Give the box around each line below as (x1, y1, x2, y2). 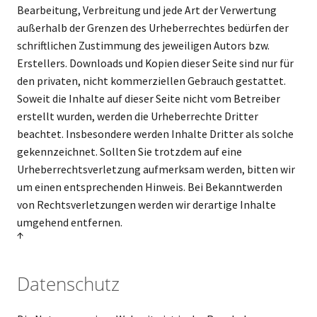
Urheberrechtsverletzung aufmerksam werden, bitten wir (16, 162, 295, 176)
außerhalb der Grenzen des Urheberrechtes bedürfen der (16, 21, 289, 35)
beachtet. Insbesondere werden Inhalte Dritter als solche (16, 127, 294, 141)
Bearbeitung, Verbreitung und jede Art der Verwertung (16, 3, 277, 17)
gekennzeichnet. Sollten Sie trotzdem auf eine (16, 144, 242, 158)
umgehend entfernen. (16, 215, 122, 229)
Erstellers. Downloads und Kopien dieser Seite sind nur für (16, 56, 294, 70)
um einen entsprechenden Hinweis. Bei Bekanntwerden (16, 180, 282, 194)
